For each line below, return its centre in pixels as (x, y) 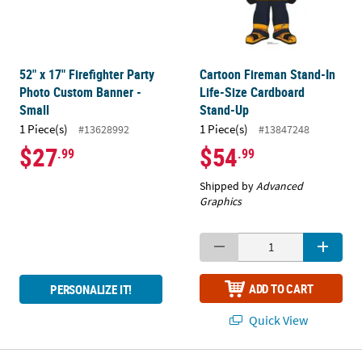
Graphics (221, 201)
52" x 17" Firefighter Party (87, 74)
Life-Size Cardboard (253, 92)
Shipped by (228, 185)
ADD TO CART (281, 289)
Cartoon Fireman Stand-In (268, 74)
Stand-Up (225, 109)
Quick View (278, 320)
